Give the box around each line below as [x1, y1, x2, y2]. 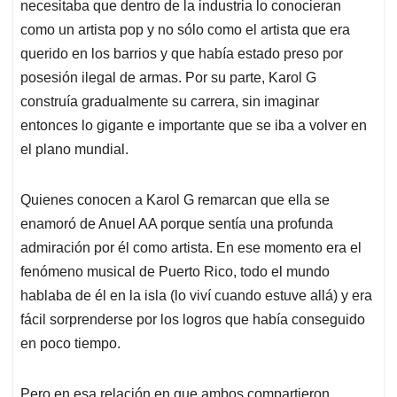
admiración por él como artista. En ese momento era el [20, 240, 362, 256]
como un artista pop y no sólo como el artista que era [20, 22, 350, 38]
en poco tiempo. [20, 336, 121, 352]
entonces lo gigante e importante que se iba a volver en [20, 118, 367, 134]
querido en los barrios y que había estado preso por [20, 46, 343, 62]
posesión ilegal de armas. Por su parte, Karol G [20, 70, 316, 86]
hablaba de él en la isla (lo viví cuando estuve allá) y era [20, 288, 372, 304]
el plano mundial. [20, 142, 128, 158]
